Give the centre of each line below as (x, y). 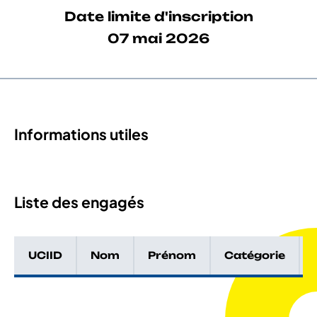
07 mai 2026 (158, 39)
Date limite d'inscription (158, 17)
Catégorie (255, 255)
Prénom (172, 255)
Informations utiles (81, 134)
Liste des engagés (79, 202)
